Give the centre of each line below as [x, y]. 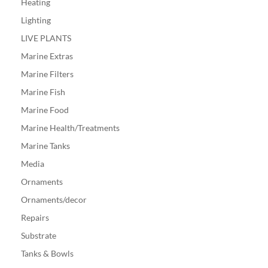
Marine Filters [47, 74]
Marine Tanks [45, 146]
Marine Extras [47, 56]
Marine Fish [43, 92]
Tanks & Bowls [47, 254]
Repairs [35, 218]
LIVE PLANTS [46, 38]
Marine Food [45, 110]
